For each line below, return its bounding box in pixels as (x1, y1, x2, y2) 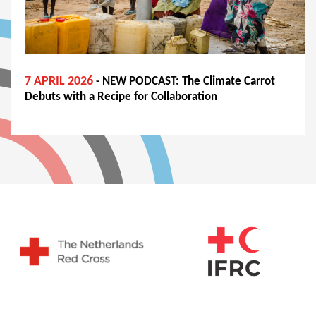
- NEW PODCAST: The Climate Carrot (93, 75, 275, 87)
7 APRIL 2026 (25, 75, 93, 88)
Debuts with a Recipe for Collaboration (25, 91, 217, 103)
